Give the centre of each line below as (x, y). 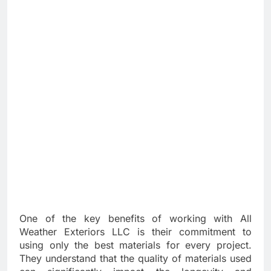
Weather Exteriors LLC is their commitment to (135, 232)
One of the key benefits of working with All (135, 219)
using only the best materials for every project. (135, 245)
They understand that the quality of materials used (135, 259)
